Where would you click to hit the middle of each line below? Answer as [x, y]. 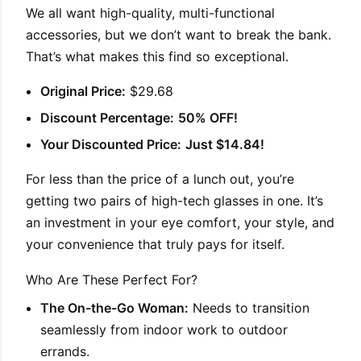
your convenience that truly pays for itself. [155, 244]
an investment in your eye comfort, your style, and [180, 222]
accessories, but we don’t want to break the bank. [178, 34]
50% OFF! [208, 117]
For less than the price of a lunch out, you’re [160, 178]
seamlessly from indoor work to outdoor [164, 329]
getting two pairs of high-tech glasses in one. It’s [174, 200]
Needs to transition [249, 307]
